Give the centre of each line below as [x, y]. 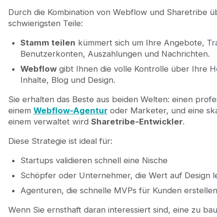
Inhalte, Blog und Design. [68, 80]
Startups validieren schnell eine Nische [94, 160]
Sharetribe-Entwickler [137, 121]
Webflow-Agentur [70, 110]
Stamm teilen [48, 42]
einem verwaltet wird [49, 121]
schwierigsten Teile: [45, 23]
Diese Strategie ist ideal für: [60, 141]
